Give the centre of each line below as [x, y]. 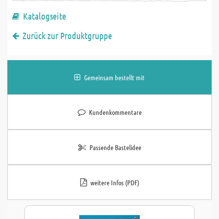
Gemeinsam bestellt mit [114, 77]
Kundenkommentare [115, 112]
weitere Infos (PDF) [115, 182]
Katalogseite [44, 16]
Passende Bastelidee [115, 147]
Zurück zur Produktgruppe [67, 35]
